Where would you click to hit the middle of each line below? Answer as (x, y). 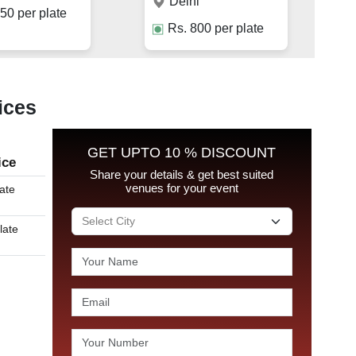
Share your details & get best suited (182, 175)
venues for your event (182, 188)
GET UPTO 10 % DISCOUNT (182, 153)
